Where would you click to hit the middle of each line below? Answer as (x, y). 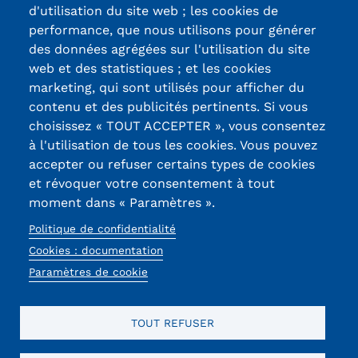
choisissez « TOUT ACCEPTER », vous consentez (177, 126)
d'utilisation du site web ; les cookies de (153, 11)
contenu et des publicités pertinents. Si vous (168, 107)
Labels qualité (268, 58)
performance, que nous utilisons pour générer (173, 30)
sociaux (61, 277)
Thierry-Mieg (114, 137)
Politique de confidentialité (102, 229)
